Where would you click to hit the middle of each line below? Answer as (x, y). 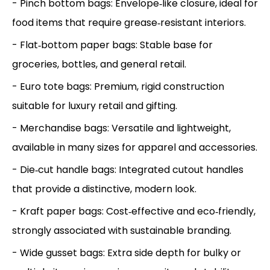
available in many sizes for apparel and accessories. (135, 147)
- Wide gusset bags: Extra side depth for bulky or (127, 253)
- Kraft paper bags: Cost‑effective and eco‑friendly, (134, 211)
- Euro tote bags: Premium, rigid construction (118, 86)
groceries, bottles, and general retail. (99, 64)
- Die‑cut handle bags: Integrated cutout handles (128, 169)
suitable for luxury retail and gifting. (95, 105)
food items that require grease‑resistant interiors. (129, 22)
